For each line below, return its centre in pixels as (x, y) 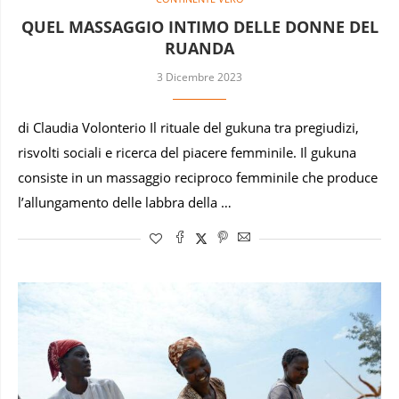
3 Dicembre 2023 (199, 77)
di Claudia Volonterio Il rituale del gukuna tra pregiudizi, (188, 128)
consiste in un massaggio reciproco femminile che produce (198, 178)
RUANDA (199, 49)
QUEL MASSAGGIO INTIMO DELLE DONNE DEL (199, 27)
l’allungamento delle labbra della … (125, 203)
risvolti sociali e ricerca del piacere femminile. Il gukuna (187, 153)
